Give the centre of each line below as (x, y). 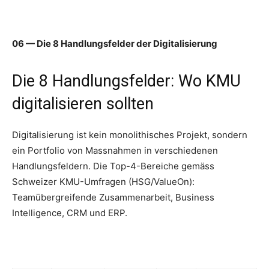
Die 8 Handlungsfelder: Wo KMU (126, 81)
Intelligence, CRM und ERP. (70, 213)
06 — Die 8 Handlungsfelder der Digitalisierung (115, 44)
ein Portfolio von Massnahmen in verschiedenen (115, 151)
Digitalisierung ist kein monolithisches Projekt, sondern (130, 135)
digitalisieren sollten (83, 104)
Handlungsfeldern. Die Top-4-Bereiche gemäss (113, 166)
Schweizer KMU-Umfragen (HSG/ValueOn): (103, 182)
